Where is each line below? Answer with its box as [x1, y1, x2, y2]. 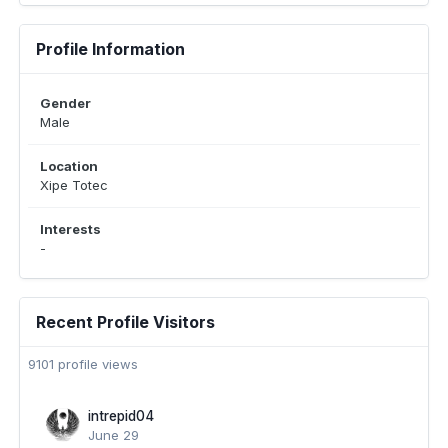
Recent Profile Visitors [36, 312, 215, 332]
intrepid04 [88, 408, 154, 424]
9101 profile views [28, 356, 138, 372]
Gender [40, 95, 91, 111]
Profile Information [36, 39, 185, 59]
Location [40, 158, 98, 174]
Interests [40, 221, 101, 237]
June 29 [88, 427, 139, 443]
